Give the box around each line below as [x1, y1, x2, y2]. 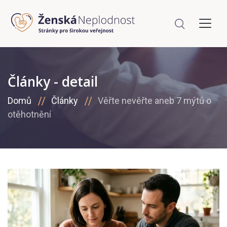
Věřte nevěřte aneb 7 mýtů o [98, 95, 211, 106]
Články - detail [8, 72, 98, 91]
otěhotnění [8, 109, 51, 120]
